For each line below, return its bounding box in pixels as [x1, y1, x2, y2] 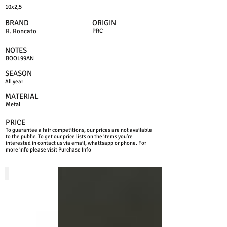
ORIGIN [92, 18, 116, 27]
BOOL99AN [6, 55, 34, 62]
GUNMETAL [60, 169, 96, 178]
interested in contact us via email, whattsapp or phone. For [6, 140, 146, 146]
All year [5, 78, 23, 85]
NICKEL [7, 169, 30, 178]
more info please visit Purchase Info [6, 146, 91, 153]
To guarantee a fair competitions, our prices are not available [6, 127, 152, 133]
